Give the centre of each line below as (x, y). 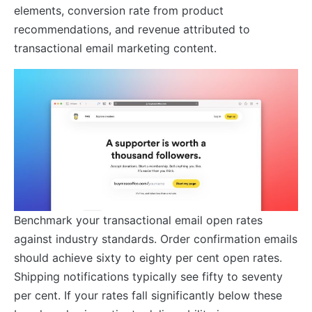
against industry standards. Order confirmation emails (156, 239)
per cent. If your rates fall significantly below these (148, 295)
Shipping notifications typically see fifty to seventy (148, 276)
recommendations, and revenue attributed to (132, 29)
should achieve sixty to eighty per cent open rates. (148, 257)
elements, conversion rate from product (119, 10)
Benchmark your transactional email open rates (138, 220)
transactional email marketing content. (115, 48)
